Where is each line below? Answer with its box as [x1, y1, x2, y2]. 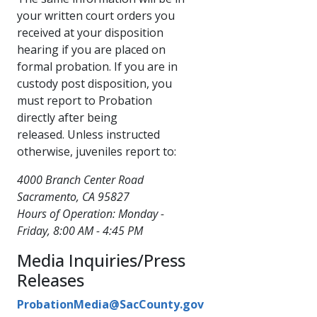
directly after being [17, 109, 117, 125]
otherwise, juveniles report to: [17, 143, 176, 159]
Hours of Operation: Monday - [17, 205, 164, 221]
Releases [17, 268, 84, 292]
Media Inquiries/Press [17, 248, 185, 272]
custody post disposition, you [17, 75, 172, 91]
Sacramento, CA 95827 [17, 188, 129, 204]
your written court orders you [17, 7, 175, 23]
